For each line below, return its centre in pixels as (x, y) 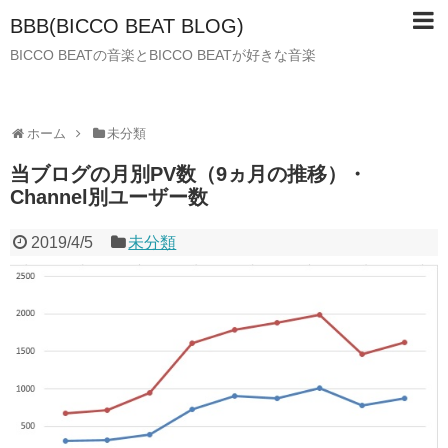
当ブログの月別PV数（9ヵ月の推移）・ (188, 174)
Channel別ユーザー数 (109, 197)
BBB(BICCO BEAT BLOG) (127, 26)
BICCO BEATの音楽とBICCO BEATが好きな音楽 (163, 55)
